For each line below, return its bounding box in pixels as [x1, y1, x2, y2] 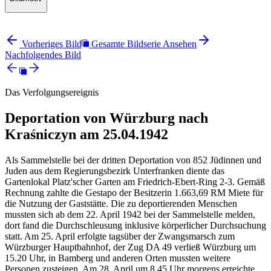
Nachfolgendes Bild [5, 50, 81, 60]
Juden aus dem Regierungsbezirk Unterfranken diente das [5, 165, 224, 176]
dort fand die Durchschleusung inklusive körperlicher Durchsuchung [5, 220, 266, 230]
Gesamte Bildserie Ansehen [91, 39, 197, 50]
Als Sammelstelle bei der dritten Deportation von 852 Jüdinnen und [5, 154, 261, 165]
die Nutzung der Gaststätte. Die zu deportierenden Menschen [5, 198, 237, 209]
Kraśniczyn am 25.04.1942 [5, 126, 168, 142]
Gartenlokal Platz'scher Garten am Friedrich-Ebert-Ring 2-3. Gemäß [5, 176, 265, 187]
